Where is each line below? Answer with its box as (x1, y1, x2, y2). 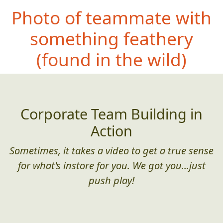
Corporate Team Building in (20, 104, 203, 123)
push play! (89, 173, 134, 187)
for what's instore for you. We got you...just (17, 158, 206, 172)
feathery (119, 26, 193, 50)
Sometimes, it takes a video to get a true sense (9, 143, 214, 157)
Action (91, 120, 132, 140)
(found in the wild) (36, 47, 187, 71)
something (30, 26, 119, 50)
